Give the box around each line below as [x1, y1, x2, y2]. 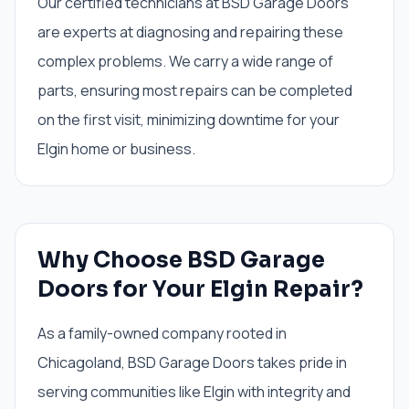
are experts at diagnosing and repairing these [37, 22, 343, 42]
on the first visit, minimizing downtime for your [37, 110, 340, 130]
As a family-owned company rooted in [37, 323, 287, 343]
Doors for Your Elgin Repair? [37, 276, 363, 303]
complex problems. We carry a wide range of [37, 51, 333, 71]
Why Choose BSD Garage [37, 246, 325, 274]
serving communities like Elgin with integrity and [37, 382, 351, 402]
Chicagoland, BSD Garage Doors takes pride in [37, 352, 347, 372]
